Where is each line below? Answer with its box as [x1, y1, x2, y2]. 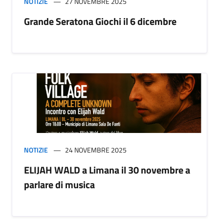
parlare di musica [24, 176, 97, 192]
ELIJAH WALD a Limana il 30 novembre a [24, 162, 190, 177]
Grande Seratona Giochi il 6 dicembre [24, 14, 176, 29]
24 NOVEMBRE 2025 [65, 144, 127, 155]
